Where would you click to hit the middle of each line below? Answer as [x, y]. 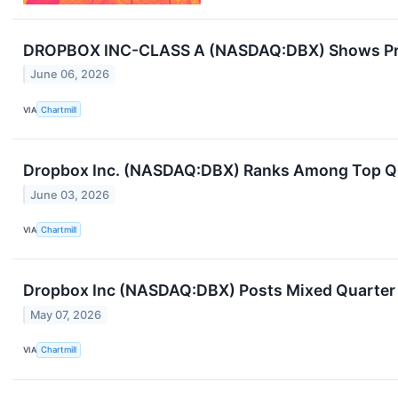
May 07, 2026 [66, 314]
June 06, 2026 [70, 75]
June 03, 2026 [70, 195]
